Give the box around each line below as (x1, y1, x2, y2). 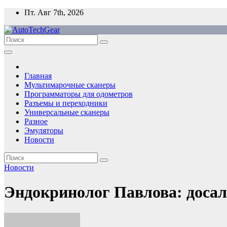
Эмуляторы (24, 126, 63, 135)
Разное (24, 117, 48, 126)
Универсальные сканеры (24, 108, 109, 117)
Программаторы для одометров (24, 90, 133, 98)
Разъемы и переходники (24, 99, 107, 107)
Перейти (4, 8, 33, 16)
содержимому (4, 26, 51, 34)
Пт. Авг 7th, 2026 (24, 8, 84, 17)
